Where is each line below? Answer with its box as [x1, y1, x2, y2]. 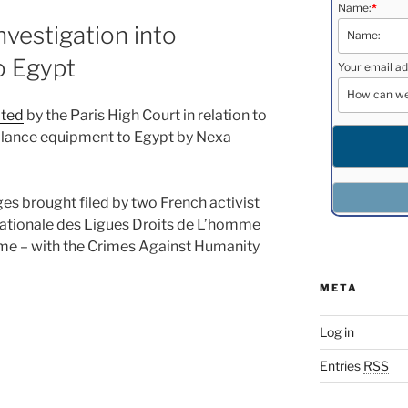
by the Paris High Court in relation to [24, 107, 267, 124]
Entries [319, 358, 363, 374]
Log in [319, 324, 354, 341]
